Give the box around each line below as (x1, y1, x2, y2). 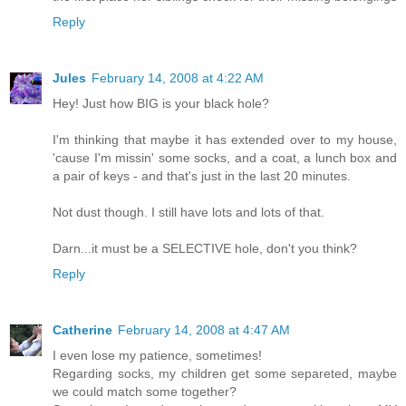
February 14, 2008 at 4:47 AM (118, 323, 290, 338)
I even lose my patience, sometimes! (53, 348, 262, 363)
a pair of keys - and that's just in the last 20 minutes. (53, 169, 351, 184)
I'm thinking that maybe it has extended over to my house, (53, 132, 397, 148)
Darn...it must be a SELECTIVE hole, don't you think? (53, 241, 357, 256)
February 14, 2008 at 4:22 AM (92, 71, 264, 86)
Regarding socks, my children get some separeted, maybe (53, 366, 397, 382)
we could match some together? (53, 384, 237, 400)
